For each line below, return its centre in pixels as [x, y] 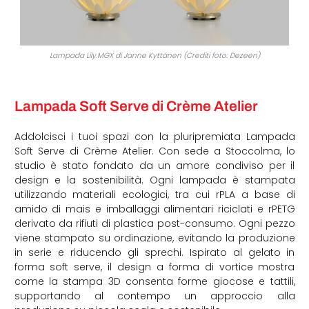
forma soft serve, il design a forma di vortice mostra [154, 267]
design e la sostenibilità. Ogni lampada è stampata [154, 180]
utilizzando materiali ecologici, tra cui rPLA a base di [154, 195]
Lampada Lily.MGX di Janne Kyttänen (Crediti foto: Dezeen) [154, 55]
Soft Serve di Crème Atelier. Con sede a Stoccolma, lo [154, 151]
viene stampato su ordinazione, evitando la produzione [154, 238]
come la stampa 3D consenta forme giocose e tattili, [154, 282]
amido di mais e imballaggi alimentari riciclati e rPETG [154, 209]
